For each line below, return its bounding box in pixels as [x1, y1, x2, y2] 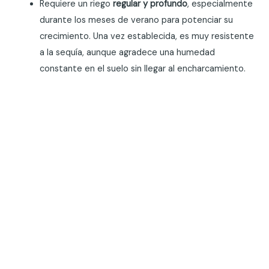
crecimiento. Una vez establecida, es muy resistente [40, 30, 255, 42]
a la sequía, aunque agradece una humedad [40, 46, 216, 58]
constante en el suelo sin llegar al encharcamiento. [40, 62, 246, 74]
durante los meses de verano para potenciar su [40, 14, 234, 26]
